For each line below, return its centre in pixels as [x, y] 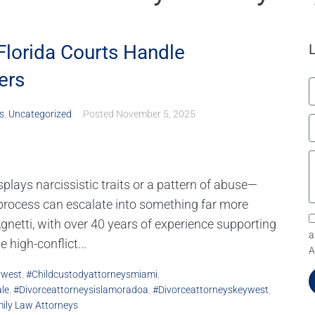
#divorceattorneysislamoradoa [81, 290]
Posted [99, 114]
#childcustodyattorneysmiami [92, 275]
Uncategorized [40, 114]
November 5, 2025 [156, 114]
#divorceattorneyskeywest [211, 290]
